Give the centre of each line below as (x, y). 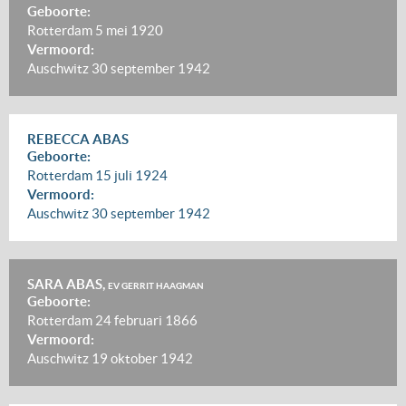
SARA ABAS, (68, 284)
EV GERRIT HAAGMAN (156, 286)
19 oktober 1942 (142, 358)
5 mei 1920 (129, 30)
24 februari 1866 (146, 320)
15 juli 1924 (131, 175)
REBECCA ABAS (78, 139)
